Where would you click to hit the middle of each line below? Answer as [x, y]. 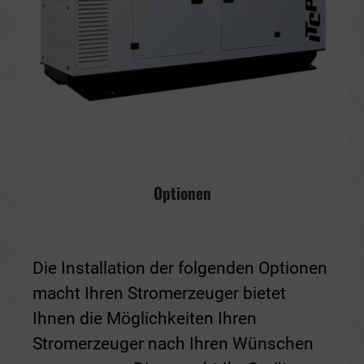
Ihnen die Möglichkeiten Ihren [145, 318]
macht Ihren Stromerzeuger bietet [159, 293]
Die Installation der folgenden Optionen [180, 268]
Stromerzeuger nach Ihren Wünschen [173, 344]
